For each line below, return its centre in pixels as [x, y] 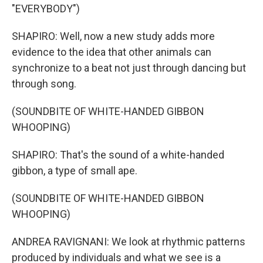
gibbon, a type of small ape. [75, 171]
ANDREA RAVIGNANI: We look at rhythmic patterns [129, 242]
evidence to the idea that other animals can [112, 52]
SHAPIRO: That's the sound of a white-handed [118, 155]
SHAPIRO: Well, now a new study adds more [113, 36]
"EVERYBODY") [46, 9]
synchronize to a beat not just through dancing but [129, 68]
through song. [44, 84]
